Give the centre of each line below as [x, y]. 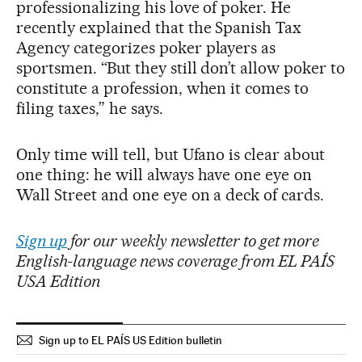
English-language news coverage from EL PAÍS [176, 261]
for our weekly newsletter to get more [193, 241]
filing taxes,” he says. [90, 109]
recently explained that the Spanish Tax [159, 28]
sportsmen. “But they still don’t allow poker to [181, 68]
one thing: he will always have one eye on [164, 175]
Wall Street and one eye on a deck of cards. [170, 195]
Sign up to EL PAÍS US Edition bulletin [130, 341]
